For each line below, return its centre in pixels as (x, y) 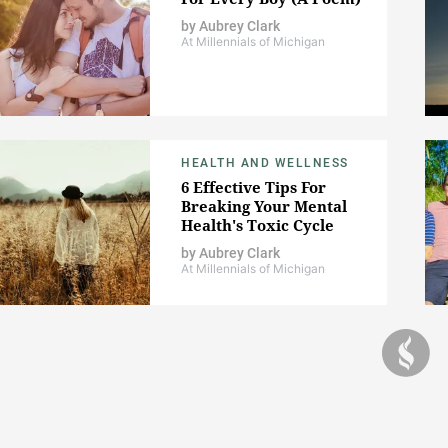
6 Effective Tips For (253, 187)
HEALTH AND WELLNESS (265, 163)
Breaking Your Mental (264, 206)
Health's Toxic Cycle (257, 225)
